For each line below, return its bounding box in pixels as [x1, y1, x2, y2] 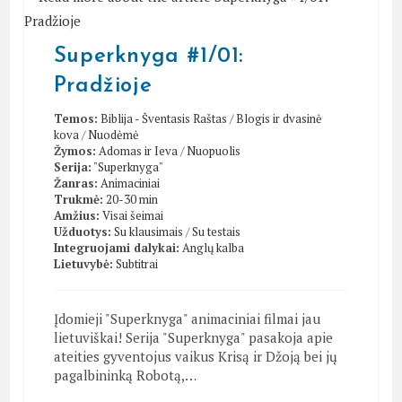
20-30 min [105, 190, 158, 207]
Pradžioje [53, 74, 153, 97]
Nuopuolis [186, 142, 240, 159]
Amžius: [53, 206, 100, 223]
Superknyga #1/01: [53, 45, 243, 67]
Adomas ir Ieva [98, 142, 178, 159]
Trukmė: [53, 190, 103, 207]
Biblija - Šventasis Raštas [100, 109, 227, 127]
